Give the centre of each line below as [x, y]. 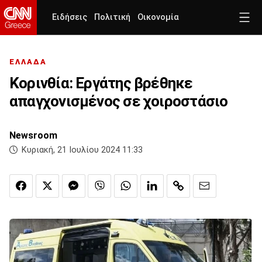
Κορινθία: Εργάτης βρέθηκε [101, 83]
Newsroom [33, 136]
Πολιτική [112, 17]
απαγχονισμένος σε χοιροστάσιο [119, 101]
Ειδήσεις [70, 17]
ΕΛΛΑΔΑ [28, 62]
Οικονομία [158, 17]
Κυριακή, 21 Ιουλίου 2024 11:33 [82, 150]
